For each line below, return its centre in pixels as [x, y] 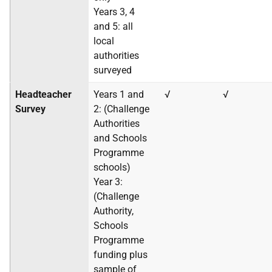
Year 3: [108, 182]
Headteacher [43, 95]
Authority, [114, 211]
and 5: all [113, 27]
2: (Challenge [121, 109]
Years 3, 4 [114, 12]
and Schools [120, 138]
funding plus [121, 255]
